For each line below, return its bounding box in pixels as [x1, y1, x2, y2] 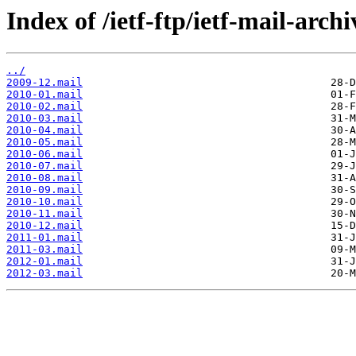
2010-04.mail [6, 124, 83, 137]
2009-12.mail [6, 76, 83, 89]
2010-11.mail [6, 207, 83, 220]
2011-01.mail [6, 231, 83, 244]
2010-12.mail [6, 219, 83, 232]
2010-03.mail [6, 112, 83, 125]
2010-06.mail [6, 148, 83, 161]
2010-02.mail [6, 100, 83, 113]
